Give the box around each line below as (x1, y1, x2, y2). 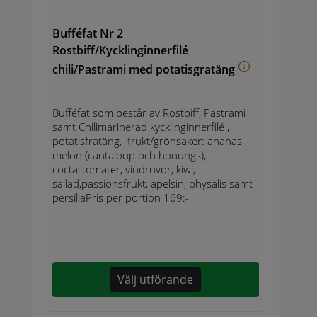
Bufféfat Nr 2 (52, 25, 123, 41)
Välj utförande (117, 272, 194, 288)
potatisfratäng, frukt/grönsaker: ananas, (52, 134, 244, 149)
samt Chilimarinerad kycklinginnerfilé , (52, 120, 229, 134)
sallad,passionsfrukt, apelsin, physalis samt (52, 176, 253, 191)
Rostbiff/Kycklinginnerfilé (52, 42, 188, 58)
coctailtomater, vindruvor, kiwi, (52, 162, 195, 177)
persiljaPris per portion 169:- (52, 190, 189, 205)
